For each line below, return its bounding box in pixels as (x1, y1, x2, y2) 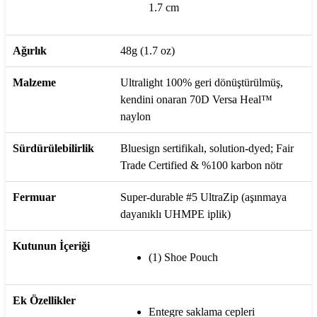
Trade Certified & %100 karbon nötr (120, 158, 282, 171)
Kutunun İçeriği (13, 239, 90, 252)
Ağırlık (13, 44, 47, 57)
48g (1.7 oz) (120, 44, 175, 57)
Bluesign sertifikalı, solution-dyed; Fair (120, 142, 294, 154)
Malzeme (13, 76, 56, 88)
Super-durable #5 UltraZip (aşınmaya (120, 190, 287, 203)
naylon (120, 110, 151, 122)
